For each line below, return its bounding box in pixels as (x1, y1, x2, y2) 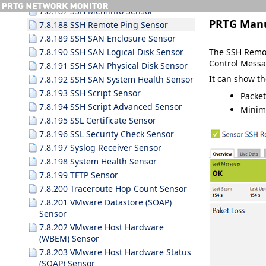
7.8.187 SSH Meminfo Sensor (39, 5, 153, 17)
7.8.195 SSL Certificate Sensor (39, 115, 156, 126)
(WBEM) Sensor (39, 233, 99, 244)
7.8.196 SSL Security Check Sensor (39, 128, 174, 140)
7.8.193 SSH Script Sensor (39, 87, 141, 99)
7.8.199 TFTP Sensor (39, 169, 118, 180)
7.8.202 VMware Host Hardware (39, 221, 164, 233)
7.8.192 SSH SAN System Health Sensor (39, 74, 194, 85)
